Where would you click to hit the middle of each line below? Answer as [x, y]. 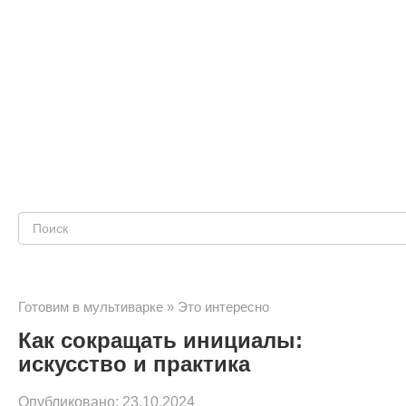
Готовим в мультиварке [91, 307]
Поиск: [44, 227]
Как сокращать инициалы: [160, 340]
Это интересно [223, 307]
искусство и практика [134, 364]
